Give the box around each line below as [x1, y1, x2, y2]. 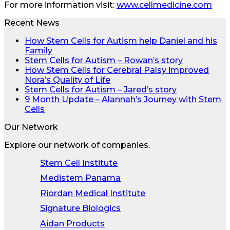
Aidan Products [40, 218, 105, 228]
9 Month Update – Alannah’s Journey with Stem [25, 94, 221, 104]
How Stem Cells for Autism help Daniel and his [25, 35, 217, 46]
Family [25, 45, 52, 55]
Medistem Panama [40, 173, 121, 183]
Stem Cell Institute [40, 158, 118, 168]
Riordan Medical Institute [40, 188, 146, 198]
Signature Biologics [40, 203, 121, 214]
